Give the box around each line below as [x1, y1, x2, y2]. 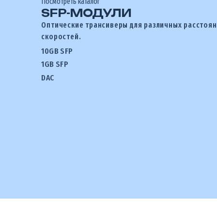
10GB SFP [41, 46, 73, 56]
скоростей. [41, 31, 81, 41]
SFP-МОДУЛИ [41, 6, 132, 19]
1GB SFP [41, 59, 69, 70]
